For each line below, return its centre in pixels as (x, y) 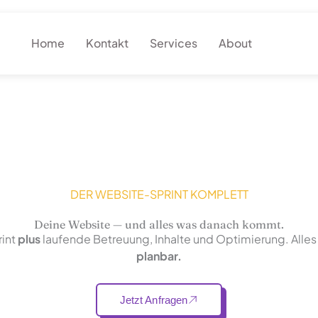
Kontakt (107, 43)
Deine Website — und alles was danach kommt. (159, 224)
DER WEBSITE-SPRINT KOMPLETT (159, 194)
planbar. (159, 256)
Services (173, 43)
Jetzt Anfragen (154, 300)
